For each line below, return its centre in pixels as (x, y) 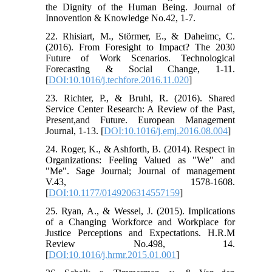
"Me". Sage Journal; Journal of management (140, 171)
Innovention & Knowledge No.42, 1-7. (121, 18)
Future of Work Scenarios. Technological (140, 58)
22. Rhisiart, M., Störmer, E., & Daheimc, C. (140, 36)
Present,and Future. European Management (140, 120)
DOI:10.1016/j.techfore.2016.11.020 (119, 80)
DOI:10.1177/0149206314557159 (114, 192)
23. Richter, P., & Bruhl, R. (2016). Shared (140, 98)
